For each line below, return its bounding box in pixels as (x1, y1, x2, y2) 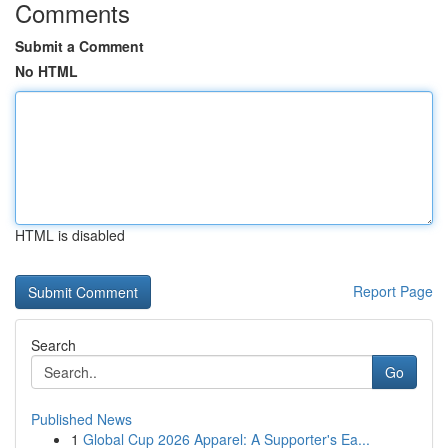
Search (31, 335, 76, 355)
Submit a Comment (15, 36, 144, 56)
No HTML (15, 61, 78, 81)
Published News (31, 409, 132, 429)
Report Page (353, 281, 433, 301)
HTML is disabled (15, 225, 125, 245)
